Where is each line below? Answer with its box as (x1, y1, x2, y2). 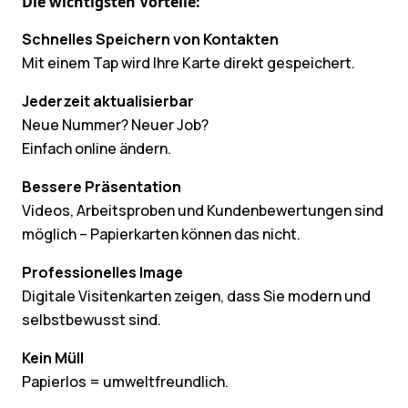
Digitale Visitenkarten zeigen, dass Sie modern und (22, 286, 371, 307)
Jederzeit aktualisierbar (22, 91, 194, 112)
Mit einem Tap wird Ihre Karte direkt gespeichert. (22, 53, 355, 74)
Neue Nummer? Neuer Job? (22, 115, 209, 136)
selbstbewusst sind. (22, 310, 161, 331)
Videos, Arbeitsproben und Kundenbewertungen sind (22, 200, 383, 221)
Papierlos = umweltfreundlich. (22, 372, 229, 393)
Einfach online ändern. (22, 138, 171, 159)
